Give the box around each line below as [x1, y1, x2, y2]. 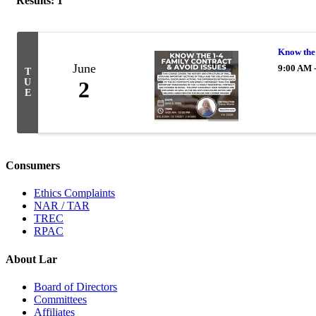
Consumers [6, 159, 60, 172]
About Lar [6, 253, 57, 265]
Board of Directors [34, 280, 117, 293]
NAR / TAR [34, 200, 90, 212]
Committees [34, 293, 87, 305]
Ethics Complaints [34, 187, 115, 200]
